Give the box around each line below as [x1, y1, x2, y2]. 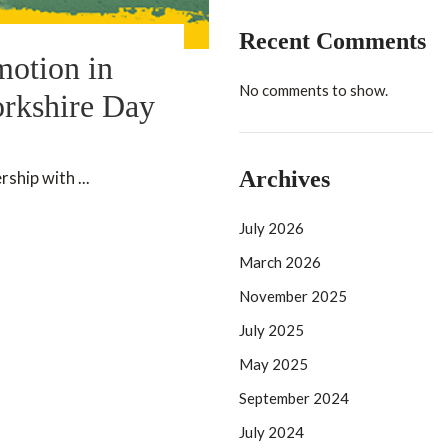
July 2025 [239, 321, 304, 339]
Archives [239, 166, 330, 192]
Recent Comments [239, 28, 426, 54]
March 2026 [239, 253, 321, 271]
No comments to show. [239, 81, 388, 99]
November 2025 [239, 287, 347, 305]
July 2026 [239, 219, 304, 237]
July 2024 [239, 423, 304, 441]
